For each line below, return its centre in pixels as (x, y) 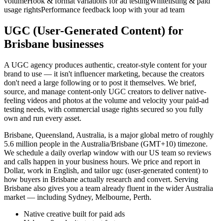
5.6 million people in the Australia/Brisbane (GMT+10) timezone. (106, 144)
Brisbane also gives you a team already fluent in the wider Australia (109, 188)
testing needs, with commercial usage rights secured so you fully (104, 110)
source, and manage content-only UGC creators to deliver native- (105, 92)
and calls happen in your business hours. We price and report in (102, 162)
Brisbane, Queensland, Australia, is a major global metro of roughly (109, 135)
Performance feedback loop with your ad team (113, 10)
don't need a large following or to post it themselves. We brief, (100, 83)
